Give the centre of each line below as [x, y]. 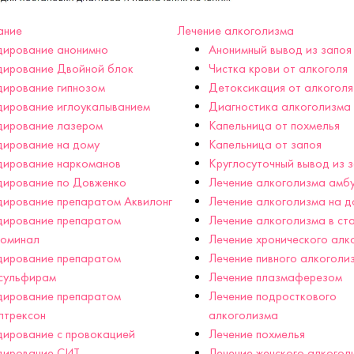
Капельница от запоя [265, 145]
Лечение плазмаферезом [275, 277]
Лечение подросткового [273, 296]
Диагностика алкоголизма [280, 107]
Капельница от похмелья [274, 126]
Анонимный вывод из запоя [280, 50]
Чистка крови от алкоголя [278, 69]
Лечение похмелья [257, 334]
